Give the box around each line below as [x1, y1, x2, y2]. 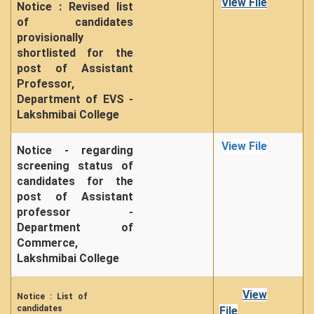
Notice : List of [17, 292, 88, 301]
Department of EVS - [17, 93, 133, 106]
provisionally [17, 31, 83, 44]
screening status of [17, 159, 133, 172]
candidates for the [17, 175, 133, 188]
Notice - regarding [17, 144, 133, 157]
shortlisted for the [17, 46, 133, 60]
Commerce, [17, 236, 78, 250]
